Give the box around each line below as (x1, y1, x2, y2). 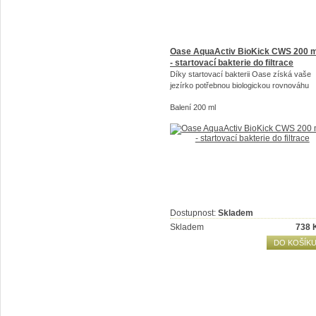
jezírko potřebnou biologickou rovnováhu (170, 81, 309, 90)
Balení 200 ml (170, 103, 216, 111)
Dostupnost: (170, 208, 218, 218)
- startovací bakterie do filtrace (170, 58, 293, 68)
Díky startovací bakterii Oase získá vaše (170, 70, 311, 78)
